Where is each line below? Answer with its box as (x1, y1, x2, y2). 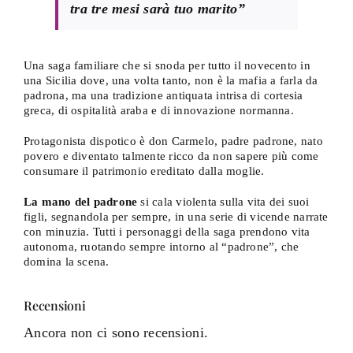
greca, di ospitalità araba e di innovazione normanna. (23, 104, 294, 117)
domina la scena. (23, 255, 110, 268)
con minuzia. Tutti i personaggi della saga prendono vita (23, 225, 310, 238)
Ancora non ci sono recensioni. (23, 325, 209, 340)
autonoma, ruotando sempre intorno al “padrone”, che (23, 240, 299, 253)
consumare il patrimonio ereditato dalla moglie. (23, 165, 265, 177)
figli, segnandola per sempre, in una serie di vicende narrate (23, 210, 329, 223)
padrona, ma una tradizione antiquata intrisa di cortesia (23, 89, 303, 102)
